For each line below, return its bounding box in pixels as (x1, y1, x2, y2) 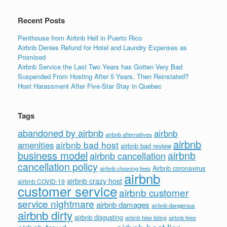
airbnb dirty (18, 207, 72, 223)
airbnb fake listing (125, 214, 167, 222)
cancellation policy (18, 159, 98, 174)
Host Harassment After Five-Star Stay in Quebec (18, 81, 162, 91)
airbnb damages (96, 199, 149, 210)
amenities (18, 139, 54, 152)
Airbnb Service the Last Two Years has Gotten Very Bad (18, 62, 182, 72)
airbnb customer (119, 185, 188, 200)
